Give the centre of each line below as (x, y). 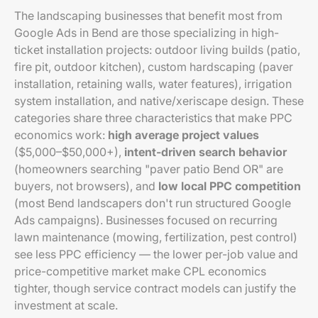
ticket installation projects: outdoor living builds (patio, (157, 50)
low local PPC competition (230, 186)
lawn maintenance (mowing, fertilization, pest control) (156, 237)
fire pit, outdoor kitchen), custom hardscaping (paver (154, 67)
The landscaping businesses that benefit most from (148, 16)
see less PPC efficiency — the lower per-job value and (156, 254)
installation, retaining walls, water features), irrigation (153, 84)
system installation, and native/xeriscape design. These (159, 101)
